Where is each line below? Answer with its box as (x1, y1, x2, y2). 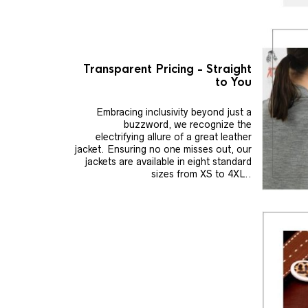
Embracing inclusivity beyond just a (96, 106, 252, 118)
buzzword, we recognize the (124, 118, 252, 130)
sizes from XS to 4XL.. (151, 168, 252, 179)
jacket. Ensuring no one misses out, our (74, 143, 252, 155)
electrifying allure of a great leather (96, 131, 252, 142)
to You (215, 74, 252, 89)
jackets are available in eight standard (85, 155, 252, 167)
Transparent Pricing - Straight (83, 61, 252, 76)
